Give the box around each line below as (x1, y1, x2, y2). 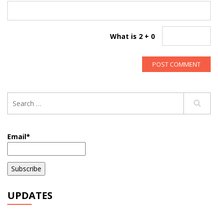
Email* (7, 132, 30, 141)
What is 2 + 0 (110, 31, 155, 41)
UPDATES (7, 189, 53, 202)
